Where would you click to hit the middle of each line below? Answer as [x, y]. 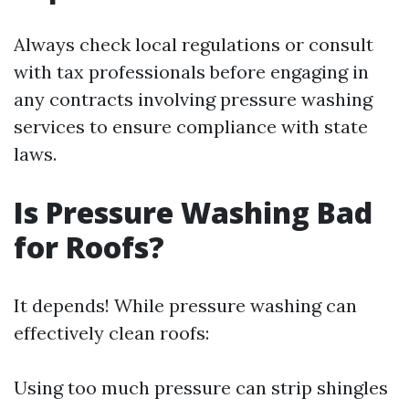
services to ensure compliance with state [191, 126]
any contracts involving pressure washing [193, 99]
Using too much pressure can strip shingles [201, 388]
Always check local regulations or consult [194, 44]
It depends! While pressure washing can [185, 305]
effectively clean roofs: [111, 333]
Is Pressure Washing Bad [193, 212]
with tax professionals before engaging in [191, 72]
